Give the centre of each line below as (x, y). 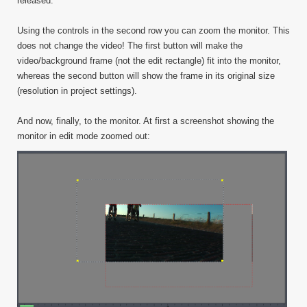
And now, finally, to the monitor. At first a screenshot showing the (146, 121)
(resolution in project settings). (77, 91)
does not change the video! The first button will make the (130, 46)
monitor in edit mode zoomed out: (84, 136)
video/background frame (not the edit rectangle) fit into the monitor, (149, 61)
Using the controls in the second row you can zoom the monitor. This (153, 31)
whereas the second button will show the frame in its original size (146, 76)
